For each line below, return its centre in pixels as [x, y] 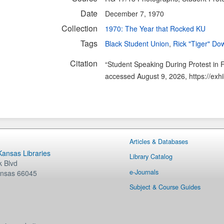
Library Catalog [151, 157]
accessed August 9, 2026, [147, 76]
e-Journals [144, 172]
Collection [79, 28]
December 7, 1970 [134, 13]
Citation [84, 63]
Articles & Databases [159, 142]
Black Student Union [137, 43]
